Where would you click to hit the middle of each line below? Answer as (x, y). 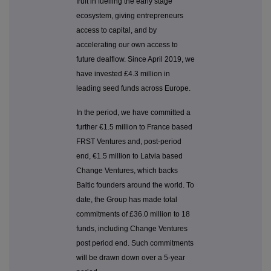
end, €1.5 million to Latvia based (129, 156)
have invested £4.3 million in (123, 74)
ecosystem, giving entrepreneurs (130, 16)
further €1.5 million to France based (134, 127)
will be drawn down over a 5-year (131, 258)
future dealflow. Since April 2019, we (135, 60)
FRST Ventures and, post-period (129, 142)
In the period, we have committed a (133, 113)
